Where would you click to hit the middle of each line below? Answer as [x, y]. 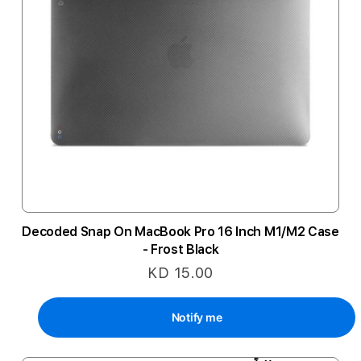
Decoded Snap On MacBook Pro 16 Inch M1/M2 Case [180, 232]
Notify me [197, 317]
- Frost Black [180, 249]
